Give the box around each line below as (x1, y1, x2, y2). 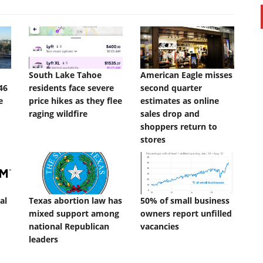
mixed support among (29, 208, 119, 220)
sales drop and (140, 108, 200, 120)
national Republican (29, 221, 109, 232)
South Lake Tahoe (29, 69, 102, 81)
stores (140, 134, 166, 146)
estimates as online (140, 95, 219, 107)
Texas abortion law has (29, 195, 122, 207)
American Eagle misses (140, 69, 232, 81)
